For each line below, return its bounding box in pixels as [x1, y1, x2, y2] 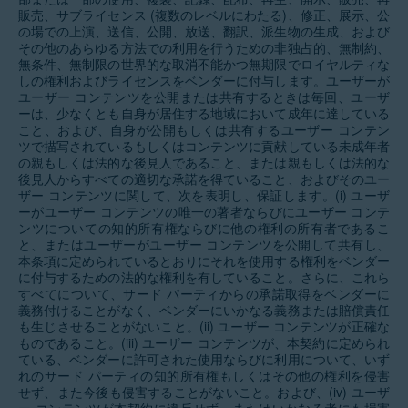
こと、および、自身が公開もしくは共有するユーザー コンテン [18, 120, 390, 138]
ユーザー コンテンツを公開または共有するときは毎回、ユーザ [18, 87, 390, 106]
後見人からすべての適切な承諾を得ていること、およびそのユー [18, 169, 390, 188]
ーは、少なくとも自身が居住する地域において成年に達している [18, 104, 390, 122]
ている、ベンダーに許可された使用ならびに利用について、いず [18, 350, 390, 368]
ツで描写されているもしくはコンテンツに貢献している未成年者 [18, 137, 390, 155]
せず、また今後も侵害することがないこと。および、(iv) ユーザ [18, 382, 390, 401]
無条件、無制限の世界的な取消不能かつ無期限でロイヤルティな [18, 55, 390, 73]
